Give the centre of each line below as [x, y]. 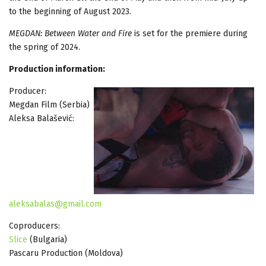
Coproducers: [34, 226]
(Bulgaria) [47, 239]
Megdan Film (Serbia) [49, 104]
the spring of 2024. [45, 47]
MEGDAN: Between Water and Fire [70, 33]
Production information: [57, 69]
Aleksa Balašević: [42, 118]
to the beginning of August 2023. [70, 11]
